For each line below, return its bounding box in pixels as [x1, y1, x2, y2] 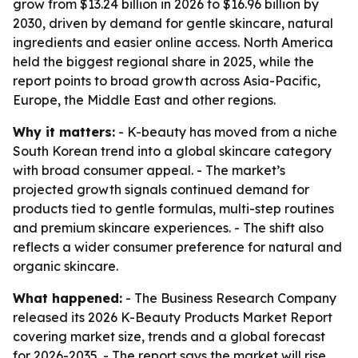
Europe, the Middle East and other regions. [13, 92, 276, 108]
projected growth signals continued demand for [13, 181, 309, 197]
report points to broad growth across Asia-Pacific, [13, 73, 320, 89]
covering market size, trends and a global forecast [13, 328, 325, 344]
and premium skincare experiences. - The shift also [13, 220, 324, 236]
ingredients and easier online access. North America [13, 34, 333, 50]
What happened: [13, 290, 122, 306]
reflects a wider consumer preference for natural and [13, 239, 342, 255]
